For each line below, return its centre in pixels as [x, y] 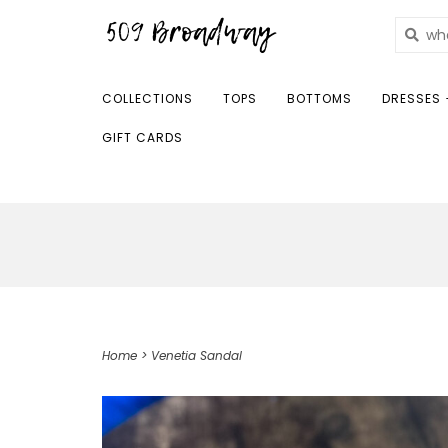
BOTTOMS [319, 98]
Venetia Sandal [196, 355]
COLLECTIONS [147, 98]
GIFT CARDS [142, 137]
